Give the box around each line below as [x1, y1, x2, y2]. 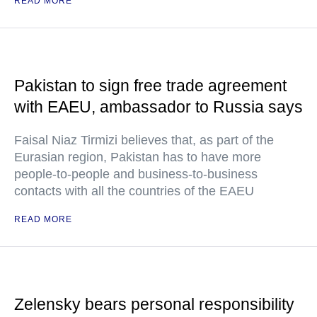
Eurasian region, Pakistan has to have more [14, 150, 261, 165]
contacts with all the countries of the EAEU [14, 184, 254, 199]
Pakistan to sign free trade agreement [14, 76, 287, 96]
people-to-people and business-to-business [14, 167, 258, 182]
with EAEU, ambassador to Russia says [14, 98, 303, 117]
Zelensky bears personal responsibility [14, 295, 294, 314]
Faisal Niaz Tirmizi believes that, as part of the [14, 133, 274, 148]
